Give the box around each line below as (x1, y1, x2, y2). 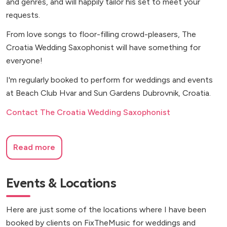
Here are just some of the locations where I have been (6, 205, 206, 215)
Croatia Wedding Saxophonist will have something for (6, 43, 201, 53)
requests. (6, 10, 40, 20)
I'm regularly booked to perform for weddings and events (6, 75, 213, 85)
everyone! (6, 56, 43, 66)
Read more (13, 142, 55, 153)
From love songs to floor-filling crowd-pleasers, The (6, 29, 196, 40)
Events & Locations (6, 176, 117, 192)
